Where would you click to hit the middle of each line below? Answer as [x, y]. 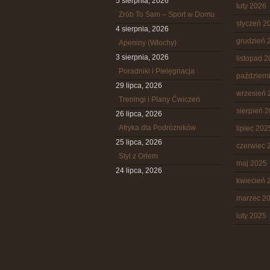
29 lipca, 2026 [139, 86]
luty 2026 [251, 6]
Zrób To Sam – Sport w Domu [167, 14]
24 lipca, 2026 [139, 171]
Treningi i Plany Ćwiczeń [159, 99]
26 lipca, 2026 [139, 114]
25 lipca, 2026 [139, 142]
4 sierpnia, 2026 [142, 29]
